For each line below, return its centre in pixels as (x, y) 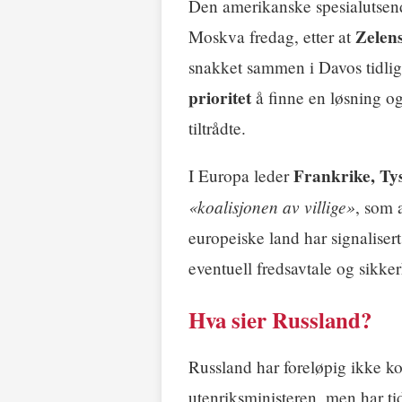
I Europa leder (241, 176)
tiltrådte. (217, 127)
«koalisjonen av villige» (272, 207)
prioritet (220, 97)
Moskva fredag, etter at (272, 36)
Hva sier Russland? (280, 320)
